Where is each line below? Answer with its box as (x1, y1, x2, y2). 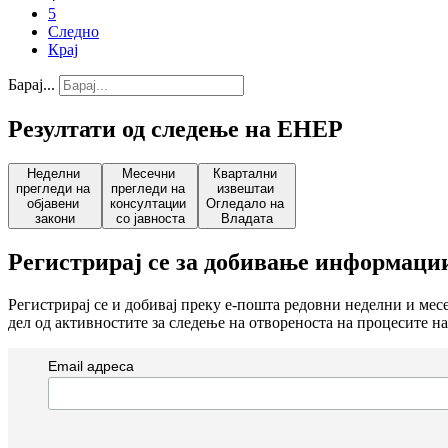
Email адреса (47, 357, 134, 374)
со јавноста (115, 210, 185, 226)
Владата (221, 210, 273, 226)
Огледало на (206, 195, 288, 211)
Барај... (8, 75, 55, 93)
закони (35, 210, 75, 226)
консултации (110, 195, 190, 211)
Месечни (121, 165, 179, 181)
